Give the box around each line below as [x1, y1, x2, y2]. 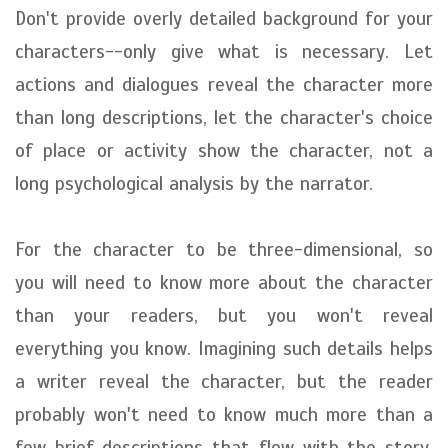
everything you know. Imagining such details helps [15, 337, 433, 360]
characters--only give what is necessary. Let [15, 40, 433, 63]
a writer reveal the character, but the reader [15, 370, 433, 393]
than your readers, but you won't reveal [15, 304, 433, 327]
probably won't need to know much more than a [15, 403, 433, 426]
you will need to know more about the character [15, 271, 433, 294]
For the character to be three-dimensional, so [15, 238, 433, 261]
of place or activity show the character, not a [15, 139, 433, 162]
